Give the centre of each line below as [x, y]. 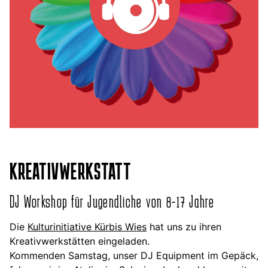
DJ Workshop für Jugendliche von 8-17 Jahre [112, 201]
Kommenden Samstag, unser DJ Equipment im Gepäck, [134, 255]
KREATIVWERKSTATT [71, 171]
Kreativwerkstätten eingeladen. [80, 241]
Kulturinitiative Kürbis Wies [87, 226]
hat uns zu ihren [184, 226]
